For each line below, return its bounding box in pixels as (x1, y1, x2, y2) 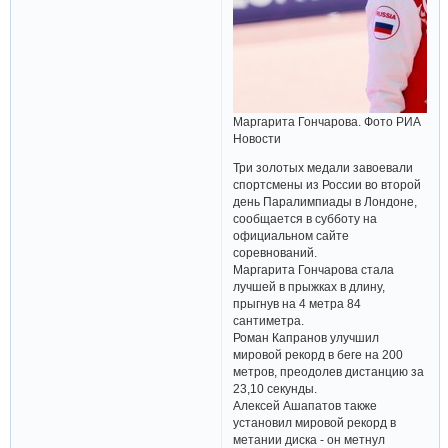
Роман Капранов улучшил (233, 330, 380, 344)
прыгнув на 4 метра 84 (233, 296, 362, 310)
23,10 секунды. (233, 381, 318, 395)
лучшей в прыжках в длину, (233, 279, 386, 293)
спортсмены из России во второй (233, 177, 422, 191)
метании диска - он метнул (233, 432, 386, 446)
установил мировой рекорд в (233, 415, 397, 429)
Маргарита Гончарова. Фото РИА (233, 114, 422, 128)
